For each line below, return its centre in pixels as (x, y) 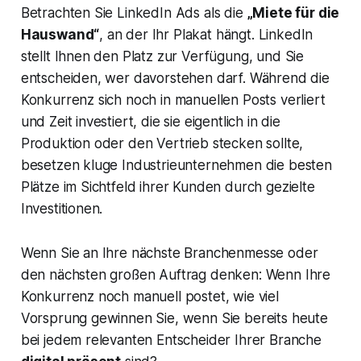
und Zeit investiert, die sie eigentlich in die (150, 122)
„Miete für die (293, 13)
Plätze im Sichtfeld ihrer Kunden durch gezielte (168, 187)
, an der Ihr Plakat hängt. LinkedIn (206, 35)
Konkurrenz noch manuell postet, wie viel (149, 297)
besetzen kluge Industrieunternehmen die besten (176, 166)
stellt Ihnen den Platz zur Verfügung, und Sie (162, 57)
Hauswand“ (60, 35)
